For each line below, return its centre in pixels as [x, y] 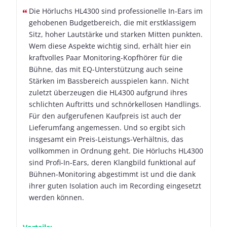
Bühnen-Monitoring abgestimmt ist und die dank [112, 174]
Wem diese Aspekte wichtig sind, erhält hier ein [110, 46]
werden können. [56, 198]
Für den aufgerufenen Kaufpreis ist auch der [105, 116]
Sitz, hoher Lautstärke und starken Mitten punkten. [116, 34]
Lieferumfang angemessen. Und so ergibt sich [107, 128]
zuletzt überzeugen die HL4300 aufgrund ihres [108, 93]
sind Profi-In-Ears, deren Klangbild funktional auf [112, 163]
